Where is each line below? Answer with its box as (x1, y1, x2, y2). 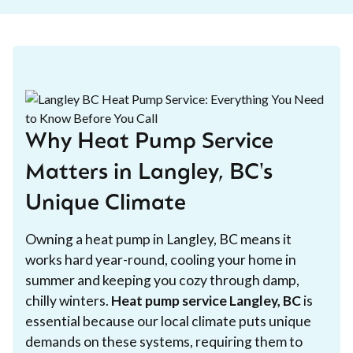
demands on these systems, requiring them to (25, 333, 303, 350)
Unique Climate (25, 192, 186, 215)
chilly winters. (25, 292, 111, 309)
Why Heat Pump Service (25, 131, 273, 154)
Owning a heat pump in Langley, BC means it (25, 230, 292, 247)
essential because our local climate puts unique (25, 312, 311, 329)
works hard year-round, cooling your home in (25, 251, 296, 268)
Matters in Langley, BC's (25, 162, 273, 184)
